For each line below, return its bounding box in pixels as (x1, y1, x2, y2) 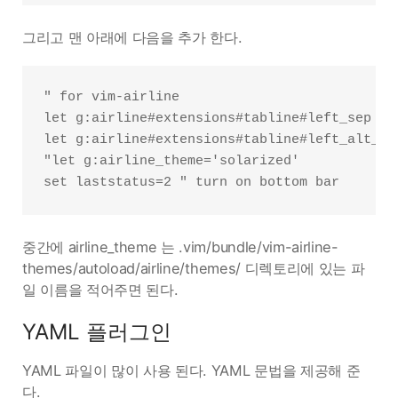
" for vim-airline (44, 90, 179, 105)
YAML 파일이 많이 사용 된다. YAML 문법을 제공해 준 (22, 362, 361, 379)
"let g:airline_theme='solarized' (44, 154, 299, 169)
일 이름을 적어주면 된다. (22, 281, 179, 298)
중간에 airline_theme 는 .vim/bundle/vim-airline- (22, 238, 338, 256)
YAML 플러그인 (22, 319, 171, 345)
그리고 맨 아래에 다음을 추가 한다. (22, 28, 243, 46)
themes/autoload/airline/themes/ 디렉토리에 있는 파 (22, 259, 365, 277)
